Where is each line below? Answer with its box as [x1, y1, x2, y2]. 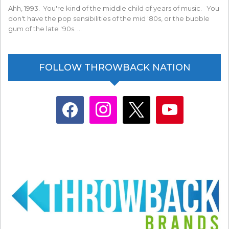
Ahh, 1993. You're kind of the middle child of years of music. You [8, 4, 219, 12]
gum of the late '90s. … [8, 24, 82, 33]
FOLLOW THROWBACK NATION [38, 61, 191, 73]
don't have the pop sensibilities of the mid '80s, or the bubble [8, 14, 210, 22]
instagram [88, 97, 119, 105]
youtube [155, 97, 179, 105]
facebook [55, 97, 85, 105]
